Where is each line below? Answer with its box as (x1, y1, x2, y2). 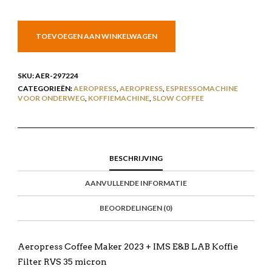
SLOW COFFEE (152, 93, 204, 103)
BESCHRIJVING (109, 154, 163, 163)
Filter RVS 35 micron (17, 257, 107, 267)
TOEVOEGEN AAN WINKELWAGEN (35, 32, 157, 41)
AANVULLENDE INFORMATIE (84, 178, 187, 188)
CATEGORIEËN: (17, 84, 73, 93)
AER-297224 (35, 71, 78, 81)
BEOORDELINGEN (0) (99, 203, 172, 213)
